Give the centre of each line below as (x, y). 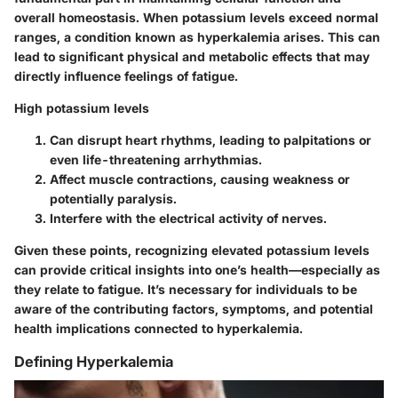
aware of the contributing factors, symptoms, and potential (194, 308)
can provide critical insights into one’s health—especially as (197, 269)
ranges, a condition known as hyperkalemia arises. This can (197, 36)
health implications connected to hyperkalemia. (159, 328)
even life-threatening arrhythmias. (156, 159)
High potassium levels (82, 107)
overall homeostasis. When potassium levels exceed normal (196, 17)
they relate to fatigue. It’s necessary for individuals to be (186, 289)
